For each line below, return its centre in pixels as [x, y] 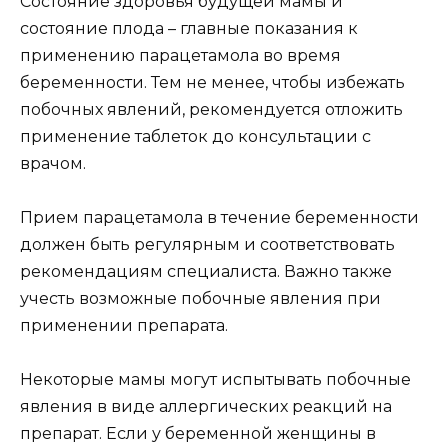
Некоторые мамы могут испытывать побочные [215, 380]
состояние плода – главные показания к [189, 28]
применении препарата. [124, 326]
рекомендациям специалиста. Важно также [206, 272]
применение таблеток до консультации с [195, 136]
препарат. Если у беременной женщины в [198, 434]
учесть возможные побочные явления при [200, 299]
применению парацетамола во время [180, 55]
